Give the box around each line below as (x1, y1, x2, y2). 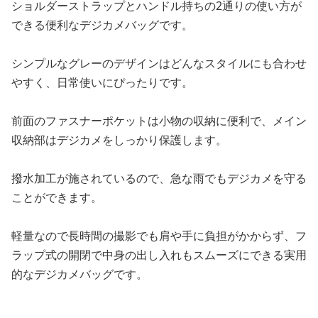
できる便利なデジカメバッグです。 (11, 17, 193, 33)
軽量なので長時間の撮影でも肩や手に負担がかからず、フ (11, 228, 307, 243)
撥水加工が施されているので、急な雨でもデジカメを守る (11, 170, 307, 186)
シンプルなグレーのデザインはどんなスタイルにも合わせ (11, 55, 307, 71)
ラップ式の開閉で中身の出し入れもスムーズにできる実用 (11, 247, 307, 263)
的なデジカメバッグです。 (11, 266, 148, 282)
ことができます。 (11, 190, 102, 205)
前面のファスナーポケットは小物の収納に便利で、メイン (11, 113, 307, 128)
